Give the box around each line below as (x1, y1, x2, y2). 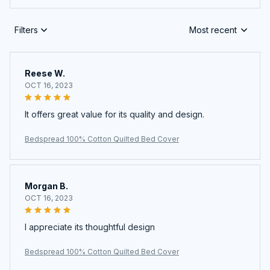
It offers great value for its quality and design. (25, 108, 204, 119)
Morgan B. (25, 180, 68, 191)
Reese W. (25, 67, 65, 78)
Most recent (189, 25, 237, 36)
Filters (14, 25, 38, 36)
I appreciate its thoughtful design (25, 221, 155, 232)
